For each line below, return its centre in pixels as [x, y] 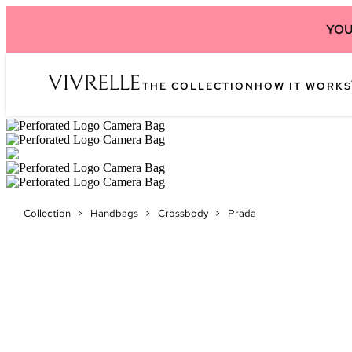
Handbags [114, 213]
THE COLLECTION [198, 86]
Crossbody [183, 213]
